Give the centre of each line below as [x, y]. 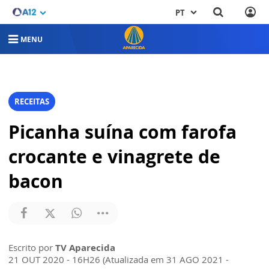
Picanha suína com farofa [122, 132]
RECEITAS [32, 102]
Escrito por [32, 248]
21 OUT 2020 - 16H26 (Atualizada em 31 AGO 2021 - [119, 260]
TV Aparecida [85, 248]
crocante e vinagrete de [114, 157]
